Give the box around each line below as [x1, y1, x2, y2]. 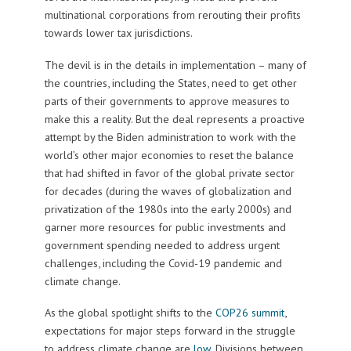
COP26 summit [212, 305, 284, 320]
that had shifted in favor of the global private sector [44, 165, 295, 180]
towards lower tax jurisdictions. [44, 24, 193, 40]
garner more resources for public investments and [44, 219, 286, 234]
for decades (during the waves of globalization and [44, 183, 291, 198]
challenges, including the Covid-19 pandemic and [44, 255, 282, 270]
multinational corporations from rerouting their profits [44, 6, 301, 22]
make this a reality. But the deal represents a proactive [44, 110, 305, 126]
